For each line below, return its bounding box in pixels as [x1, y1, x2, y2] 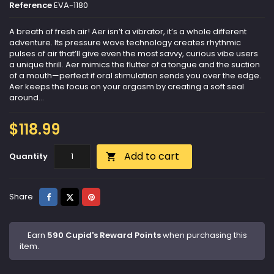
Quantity [9, 150, 48, 163]
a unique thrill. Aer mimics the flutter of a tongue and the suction [9, 59, 260, 71]
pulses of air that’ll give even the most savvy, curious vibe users [9, 48, 258, 60]
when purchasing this [161, 229, 247, 242]
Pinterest [94, 190, 129, 202]
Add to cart [124, 149, 179, 164]
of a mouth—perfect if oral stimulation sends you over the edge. [9, 70, 261, 82]
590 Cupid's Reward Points [47, 229, 161, 242]
